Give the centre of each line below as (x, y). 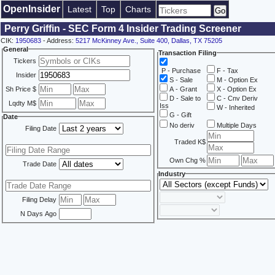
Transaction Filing (188, 53)
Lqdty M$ (22, 103)
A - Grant (182, 89)
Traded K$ (190, 142)
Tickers (25, 61)
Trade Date (40, 164)
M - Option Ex (236, 80)
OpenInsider (32, 9)
